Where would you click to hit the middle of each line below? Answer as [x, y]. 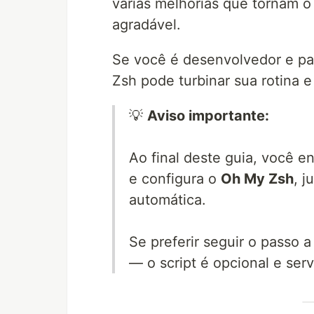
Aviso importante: [208, 116]
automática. [168, 200]
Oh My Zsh [257, 179]
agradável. [146, 25]
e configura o [175, 179]
